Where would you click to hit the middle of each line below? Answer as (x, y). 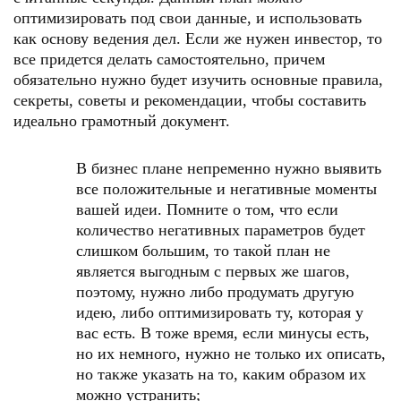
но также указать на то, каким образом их (221, 374)
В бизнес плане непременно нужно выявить (229, 168)
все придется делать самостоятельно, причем (169, 59)
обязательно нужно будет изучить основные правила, (198, 80)
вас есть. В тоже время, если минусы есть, (223, 333)
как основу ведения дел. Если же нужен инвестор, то (198, 38)
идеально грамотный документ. (122, 121)
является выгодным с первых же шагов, (213, 271)
